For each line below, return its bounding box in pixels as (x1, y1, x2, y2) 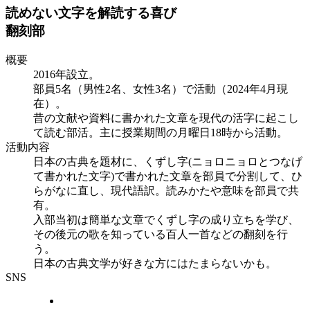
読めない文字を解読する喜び (6, 6, 176, 21)
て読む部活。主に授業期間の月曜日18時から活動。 (33, 127, 288, 139)
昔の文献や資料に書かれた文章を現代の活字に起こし (33, 112, 299, 125)
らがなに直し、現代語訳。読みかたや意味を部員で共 (33, 185, 299, 197)
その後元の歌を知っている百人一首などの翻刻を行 (33, 228, 288, 241)
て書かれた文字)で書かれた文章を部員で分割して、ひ (33, 170, 302, 183)
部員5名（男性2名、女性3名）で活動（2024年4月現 (33, 83, 288, 95)
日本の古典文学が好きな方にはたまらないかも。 (33, 257, 277, 270)
